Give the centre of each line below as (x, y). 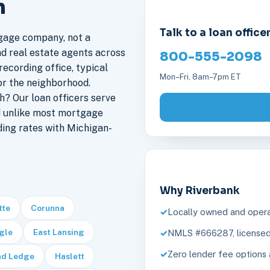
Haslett (69, 256)
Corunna (47, 208)
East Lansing (58, 232)
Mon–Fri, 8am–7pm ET (200, 77)
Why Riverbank (200, 191)
